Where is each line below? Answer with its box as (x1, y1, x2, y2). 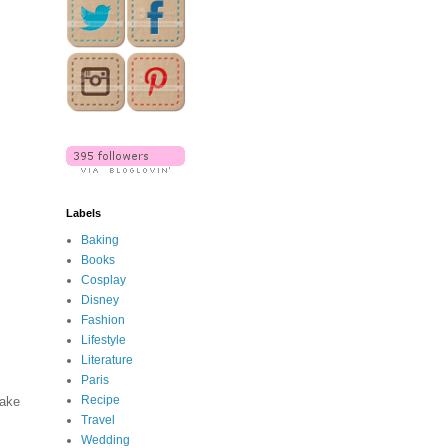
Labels (66, 207, 101, 220)
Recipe (81, 393, 120, 408)
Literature (81, 353, 133, 368)
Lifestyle (81, 333, 126, 348)
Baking (81, 233, 119, 248)
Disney (81, 293, 119, 308)
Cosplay (81, 273, 126, 288)
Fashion (81, 313, 125, 328)
